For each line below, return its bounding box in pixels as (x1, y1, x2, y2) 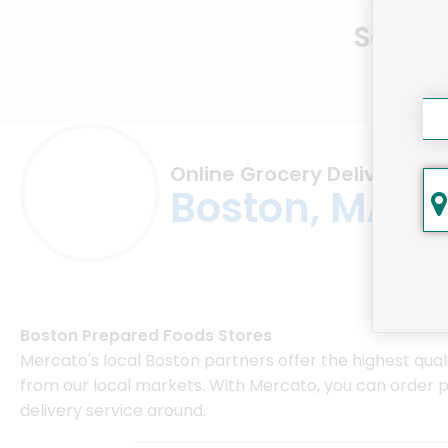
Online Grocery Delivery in (170, 160, 432, 189)
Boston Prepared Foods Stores (20, 324, 272, 348)
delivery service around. (20, 399, 206, 423)
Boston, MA (170, 180, 395, 237)
